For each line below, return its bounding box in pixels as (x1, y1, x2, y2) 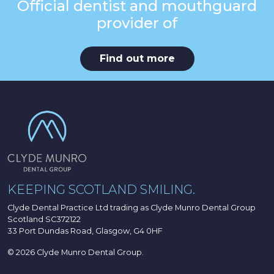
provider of (97, 13, 177, 32)
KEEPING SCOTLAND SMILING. (7, 182, 195, 197)
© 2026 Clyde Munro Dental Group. (7, 247, 144, 257)
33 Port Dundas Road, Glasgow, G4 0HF (7, 226, 163, 235)
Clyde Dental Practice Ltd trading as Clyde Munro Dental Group (7, 202, 256, 212)
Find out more (99, 52, 175, 64)
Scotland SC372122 (7, 214, 81, 224)
